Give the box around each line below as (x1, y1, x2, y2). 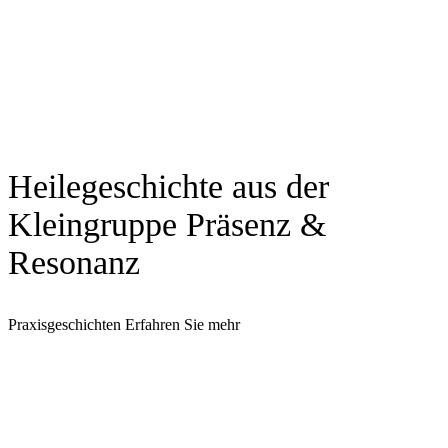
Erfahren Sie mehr (125, 316, 240, 334)
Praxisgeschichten (8, 316, 121, 334)
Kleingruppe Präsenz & (8, 206, 326, 244)
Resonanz (8, 244, 140, 282)
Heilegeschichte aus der (8, 168, 329, 206)
